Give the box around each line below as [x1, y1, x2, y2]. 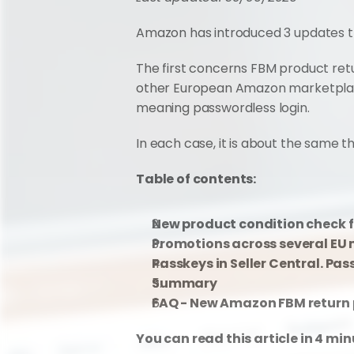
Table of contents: [136, 170, 257, 188]
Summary [152, 274, 217, 292]
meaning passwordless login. [136, 99, 310, 117]
